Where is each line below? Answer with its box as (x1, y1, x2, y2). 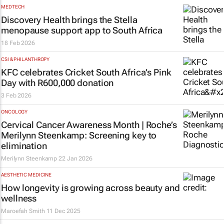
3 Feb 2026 (1, 92, 31, 99)
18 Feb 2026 (1, 39, 35, 46)
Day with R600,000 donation (1, 77, 114, 88)
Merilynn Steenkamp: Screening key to (1, 130, 157, 140)
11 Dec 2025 (46, 207, 80, 214)
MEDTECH (1, 4, 25, 9)
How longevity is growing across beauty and (1, 182, 180, 193)
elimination (1, 140, 47, 151)
